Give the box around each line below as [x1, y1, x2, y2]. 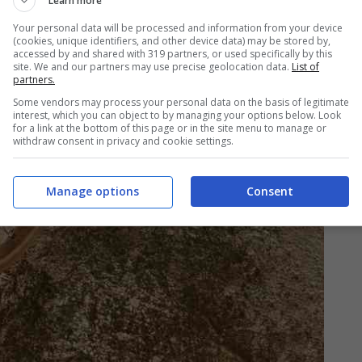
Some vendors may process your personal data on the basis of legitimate [13, 95, 349, 109]
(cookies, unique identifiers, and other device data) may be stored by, [13, 33, 330, 48]
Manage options [45, 183, 139, 199]
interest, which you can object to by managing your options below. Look [13, 107, 341, 122]
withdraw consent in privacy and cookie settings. [13, 133, 234, 148]
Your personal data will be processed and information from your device [13, 20, 343, 35]
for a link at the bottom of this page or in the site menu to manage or [13, 120, 326, 135]
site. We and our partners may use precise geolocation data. [13, 59, 292, 74]
